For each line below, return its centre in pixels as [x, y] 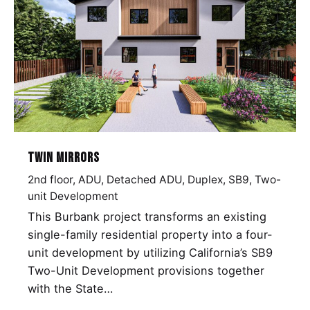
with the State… [70, 288]
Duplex [205, 179]
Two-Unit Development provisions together [146, 270]
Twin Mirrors [64, 158]
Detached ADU [144, 179]
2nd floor [50, 179]
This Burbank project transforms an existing [147, 216]
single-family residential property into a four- [150, 234]
